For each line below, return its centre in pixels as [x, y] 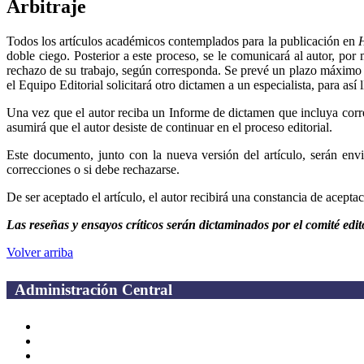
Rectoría [61, 341]
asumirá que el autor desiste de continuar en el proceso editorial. [169, 128]
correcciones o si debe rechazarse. [93, 170]
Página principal [80, 327]
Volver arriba [40, 253]
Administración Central [93, 289]
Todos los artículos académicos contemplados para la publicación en [182, 41]
